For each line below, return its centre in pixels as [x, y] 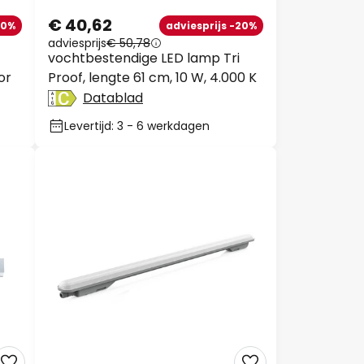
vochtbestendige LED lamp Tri [144, 58]
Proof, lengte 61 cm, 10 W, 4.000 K [152, 78]
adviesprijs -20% [211, 25]
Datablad [113, 98]
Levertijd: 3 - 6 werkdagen [137, 126]
